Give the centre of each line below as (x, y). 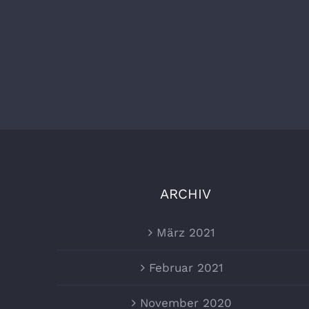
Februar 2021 (186, 268)
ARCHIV (185, 194)
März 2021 (186, 233)
